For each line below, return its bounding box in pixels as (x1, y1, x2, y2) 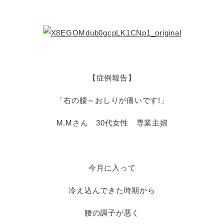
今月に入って (88, 163, 136, 172)
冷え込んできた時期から (68, 186, 155, 194)
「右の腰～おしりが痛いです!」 (55, 96, 168, 104)
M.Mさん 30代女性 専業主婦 (56, 118, 168, 127)
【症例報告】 (88, 73, 136, 82)
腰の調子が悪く (84, 208, 140, 217)
